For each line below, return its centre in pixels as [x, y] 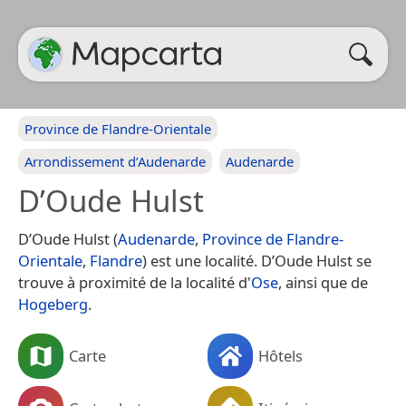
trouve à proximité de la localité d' [135, 282]
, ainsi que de [323, 282]
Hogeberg [53, 304]
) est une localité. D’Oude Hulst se [257, 261]
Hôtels [280, 355]
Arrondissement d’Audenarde [115, 161]
